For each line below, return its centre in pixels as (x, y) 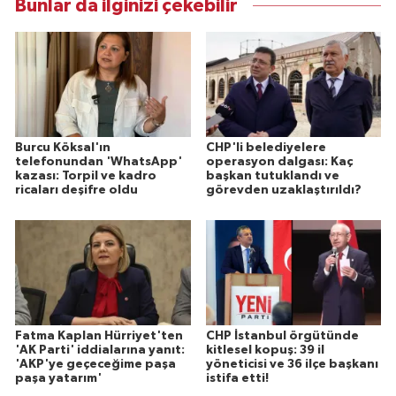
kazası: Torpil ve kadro (86, 176)
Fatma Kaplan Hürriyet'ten (99, 335)
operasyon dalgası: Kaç (279, 162)
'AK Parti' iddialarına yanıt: (100, 350)
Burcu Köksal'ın (63, 148)
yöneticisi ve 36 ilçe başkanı (292, 364)
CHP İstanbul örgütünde (282, 335)
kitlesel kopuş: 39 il (265, 350)
